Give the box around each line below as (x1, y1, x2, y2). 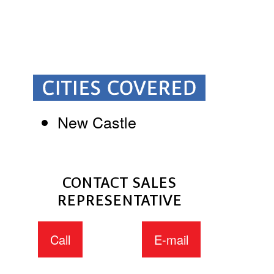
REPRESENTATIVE (57, 191, 182, 210)
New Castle (57, 111, 137, 133)
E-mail (154, 231, 188, 249)
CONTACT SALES (62, 174, 177, 192)
